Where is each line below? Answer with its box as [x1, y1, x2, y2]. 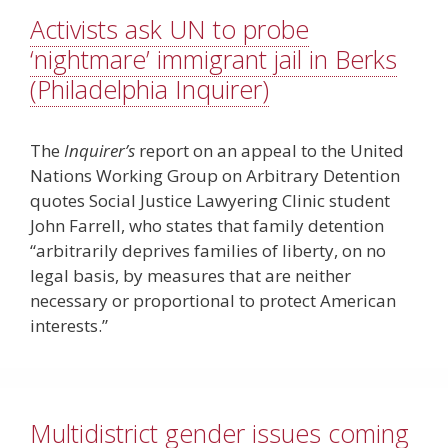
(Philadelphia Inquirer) [30, 72, 269, 107]
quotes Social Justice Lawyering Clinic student [30, 189, 390, 213]
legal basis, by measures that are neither [30, 264, 351, 288]
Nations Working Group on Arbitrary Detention [30, 164, 400, 188]
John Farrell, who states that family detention [30, 214, 384, 238]
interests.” [30, 314, 108, 338]
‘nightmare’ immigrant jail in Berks [30, 42, 397, 77]
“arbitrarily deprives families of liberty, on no [30, 239, 386, 263]
